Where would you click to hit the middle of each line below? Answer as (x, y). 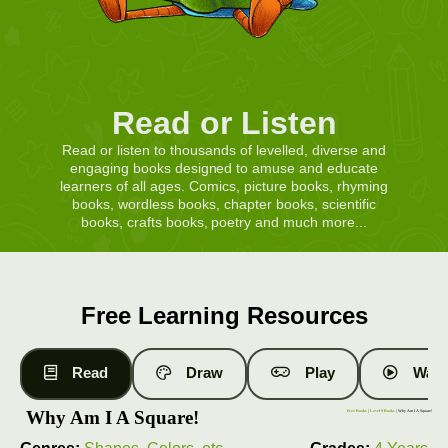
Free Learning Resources (224, 316)
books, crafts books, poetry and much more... (224, 222)
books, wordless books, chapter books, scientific (224, 204)
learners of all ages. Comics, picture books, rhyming (224, 186)
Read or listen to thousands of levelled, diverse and (224, 150)
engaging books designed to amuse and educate (224, 168)
